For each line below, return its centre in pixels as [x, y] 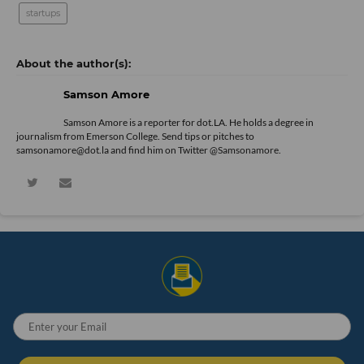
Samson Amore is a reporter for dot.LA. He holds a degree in [188, 123]
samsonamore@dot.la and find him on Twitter [113, 150]
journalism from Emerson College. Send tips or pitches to [135, 136]
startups [43, 13]
